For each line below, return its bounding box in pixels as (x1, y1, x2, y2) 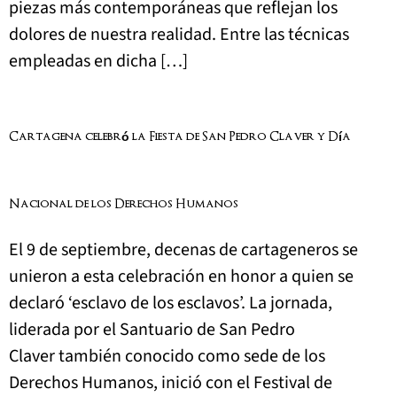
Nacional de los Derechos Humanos (9, 197, 238, 211)
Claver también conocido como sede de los (9, 343, 325, 369)
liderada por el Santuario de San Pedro (9, 316, 295, 342)
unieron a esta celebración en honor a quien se (9, 263, 354, 289)
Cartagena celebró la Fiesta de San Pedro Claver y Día (9, 129, 351, 144)
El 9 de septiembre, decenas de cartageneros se (9, 237, 358, 262)
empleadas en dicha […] (9, 49, 188, 74)
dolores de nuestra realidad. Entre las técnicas (9, 22, 349, 48)
